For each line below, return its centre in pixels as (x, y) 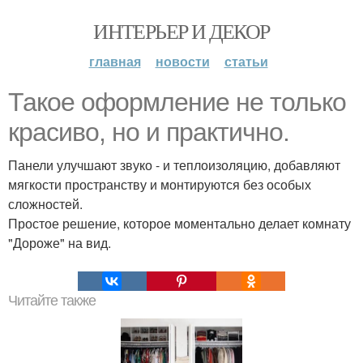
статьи (246, 61)
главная (115, 61)
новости (182, 61)
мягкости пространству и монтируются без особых (160, 184)
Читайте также (52, 301)
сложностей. (45, 204)
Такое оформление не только (177, 102)
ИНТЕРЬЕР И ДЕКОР (181, 31)
